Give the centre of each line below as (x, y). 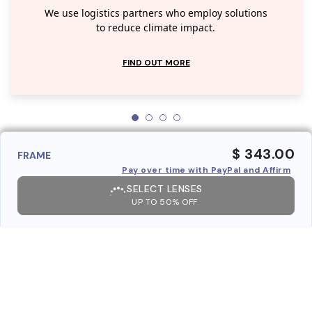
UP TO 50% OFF (165, 202)
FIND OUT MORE (156, 62)
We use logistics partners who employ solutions (156, 13)
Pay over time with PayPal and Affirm (206, 170)
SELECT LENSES (165, 188)
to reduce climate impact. (156, 28)
